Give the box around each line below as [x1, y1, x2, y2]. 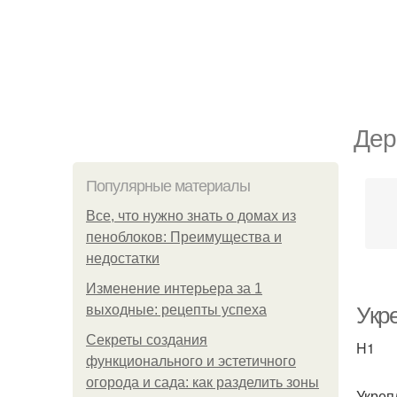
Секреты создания [86, 332, 207, 347]
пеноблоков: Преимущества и [86, 230, 282, 245]
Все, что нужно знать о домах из [86, 208, 296, 223]
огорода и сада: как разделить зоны [86, 375, 319, 390]
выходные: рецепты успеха [86, 302, 267, 317]
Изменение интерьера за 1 [86, 281, 262, 296]
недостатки [86, 251, 160, 266]
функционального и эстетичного [86, 354, 296, 369]
